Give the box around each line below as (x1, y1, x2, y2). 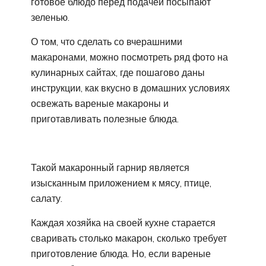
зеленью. (31, 11, 69, 24)
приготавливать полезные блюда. (31, 113, 179, 125)
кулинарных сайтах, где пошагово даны (31, 66, 205, 79)
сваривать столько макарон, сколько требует (31, 232, 227, 245)
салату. (31, 192, 62, 205)
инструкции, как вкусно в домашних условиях (31, 82, 230, 94)
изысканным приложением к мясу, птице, (31, 177, 211, 189)
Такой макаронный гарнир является (31, 161, 189, 174)
